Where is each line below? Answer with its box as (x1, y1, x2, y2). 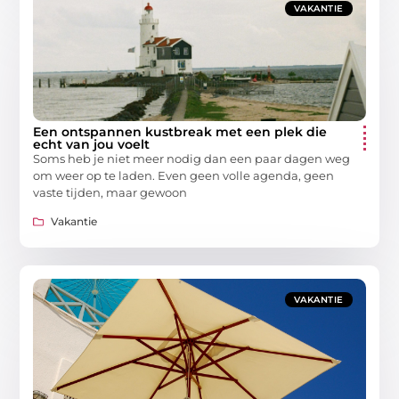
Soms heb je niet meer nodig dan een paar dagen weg (33, 151, 351, 166)
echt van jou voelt (33, 136, 151, 152)
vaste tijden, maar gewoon (33, 185, 188, 199)
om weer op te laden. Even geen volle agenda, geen (33, 168, 335, 183)
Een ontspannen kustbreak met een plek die (33, 124, 328, 140)
